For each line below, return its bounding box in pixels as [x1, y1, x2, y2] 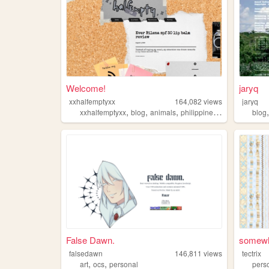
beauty [221, 106, 244, 117]
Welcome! [65, 81, 106, 94]
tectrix [242, 248, 262, 259]
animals [150, 106, 176, 117]
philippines [180, 106, 213, 117]
